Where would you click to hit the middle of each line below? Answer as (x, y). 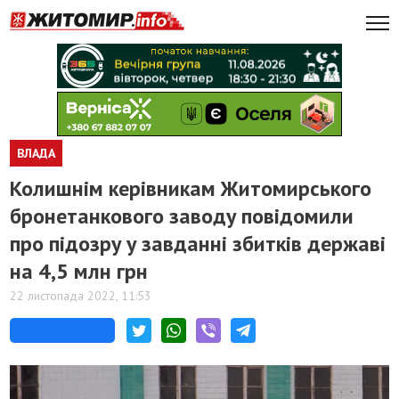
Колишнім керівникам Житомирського (191, 188)
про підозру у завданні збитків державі (198, 244)
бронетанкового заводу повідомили (182, 216)
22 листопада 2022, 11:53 (81, 296)
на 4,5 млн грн (79, 271)
